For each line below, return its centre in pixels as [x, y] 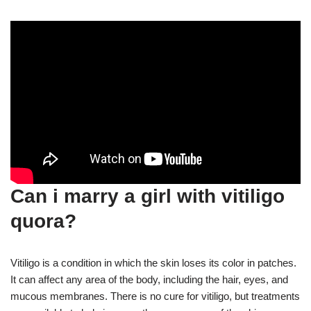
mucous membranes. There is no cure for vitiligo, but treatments [155, 296]
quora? [43, 221]
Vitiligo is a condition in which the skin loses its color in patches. [153, 262]
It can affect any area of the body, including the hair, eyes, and [149, 279]
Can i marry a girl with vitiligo [148, 196]
